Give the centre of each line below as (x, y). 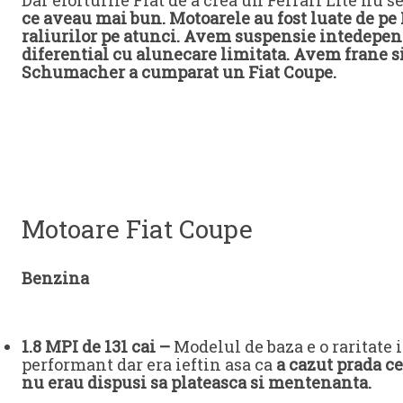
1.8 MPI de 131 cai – (96, 346)
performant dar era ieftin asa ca (149, 364)
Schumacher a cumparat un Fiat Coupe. (179, 72)
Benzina (55, 278)
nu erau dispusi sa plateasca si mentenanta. (197, 382)
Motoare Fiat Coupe (137, 228)
